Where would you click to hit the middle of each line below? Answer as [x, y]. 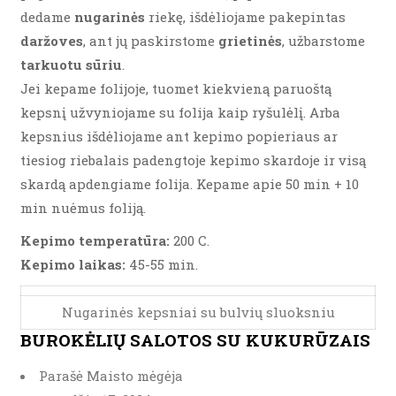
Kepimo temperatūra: [95, 240]
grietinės [250, 41]
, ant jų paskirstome [151, 41]
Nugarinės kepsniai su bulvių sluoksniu [198, 312]
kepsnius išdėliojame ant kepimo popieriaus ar [179, 136]
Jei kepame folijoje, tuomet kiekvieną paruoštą [176, 88]
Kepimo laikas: [73, 264]
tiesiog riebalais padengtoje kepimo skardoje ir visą [193, 160]
